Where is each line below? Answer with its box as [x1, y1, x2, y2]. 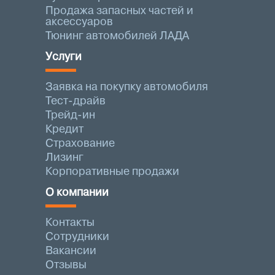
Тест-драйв [45, 96, 106, 106]
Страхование [45, 138, 115, 149]
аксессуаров [45, 17, 113, 27]
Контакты [45, 217, 95, 228]
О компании [45, 187, 109, 198]
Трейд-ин [45, 110, 95, 120]
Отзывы [45, 260, 87, 270]
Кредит [45, 124, 83, 134]
